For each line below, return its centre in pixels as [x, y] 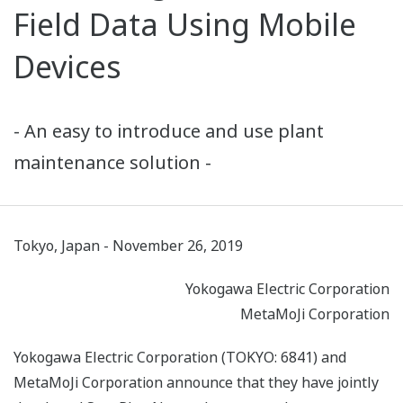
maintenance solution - [112, 163]
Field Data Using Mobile [185, 25]
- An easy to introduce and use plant [169, 131]
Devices [67, 67]
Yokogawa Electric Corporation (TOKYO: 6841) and [180, 358]
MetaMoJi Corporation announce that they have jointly [196, 383]
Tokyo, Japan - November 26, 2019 [128, 246]
